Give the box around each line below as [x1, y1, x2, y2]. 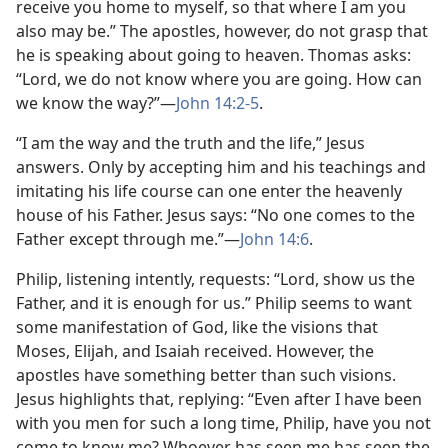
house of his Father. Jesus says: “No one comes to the [16, 204, 415, 226]
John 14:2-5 [176, 92, 259, 114]
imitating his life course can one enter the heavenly [16, 180, 402, 202]
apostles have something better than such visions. [16, 364, 396, 386]
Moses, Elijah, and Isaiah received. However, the [16, 340, 374, 362]
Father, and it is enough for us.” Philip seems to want [16, 292, 412, 314]
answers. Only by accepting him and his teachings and [16, 156, 426, 178]
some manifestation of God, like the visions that [16, 316, 378, 338]
